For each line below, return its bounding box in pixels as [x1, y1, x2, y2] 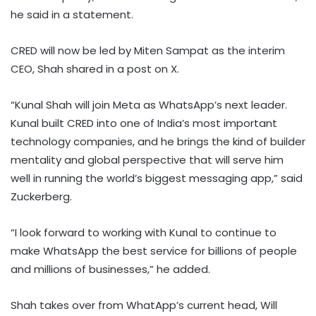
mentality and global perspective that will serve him [11, 152, 284, 168]
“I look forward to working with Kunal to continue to [11, 225, 276, 241]
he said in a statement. [11, 7, 133, 23]
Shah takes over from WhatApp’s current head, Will [11, 298, 277, 313]
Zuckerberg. [11, 189, 72, 205]
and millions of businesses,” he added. [11, 262, 210, 277]
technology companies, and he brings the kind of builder [11, 134, 305, 150]
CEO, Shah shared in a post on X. [11, 61, 179, 77]
